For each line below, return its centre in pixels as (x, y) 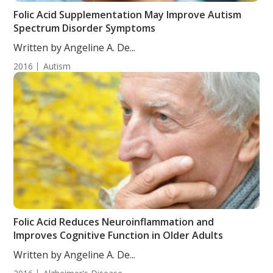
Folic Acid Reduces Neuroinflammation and (114, 222)
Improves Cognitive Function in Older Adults (119, 235)
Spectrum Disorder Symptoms (85, 28)
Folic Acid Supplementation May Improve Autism (128, 15)
